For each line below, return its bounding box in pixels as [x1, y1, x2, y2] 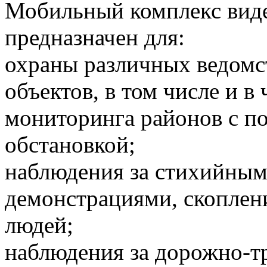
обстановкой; [5, 132, 135, 157]
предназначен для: [5, 24, 185, 50]
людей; [5, 212, 73, 238]
